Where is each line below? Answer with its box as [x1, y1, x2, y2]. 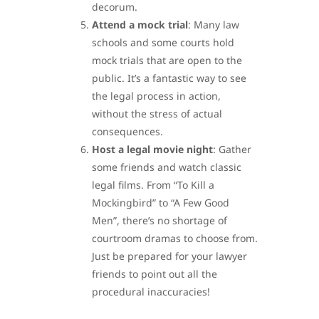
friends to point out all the [92, 266, 217, 281]
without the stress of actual [92, 106, 222, 120]
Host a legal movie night [92, 142, 213, 156]
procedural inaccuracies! [92, 284, 210, 298]
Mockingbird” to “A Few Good [92, 195, 229, 209]
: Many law [188, 17, 239, 31]
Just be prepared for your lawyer [92, 249, 247, 263]
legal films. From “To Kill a [92, 177, 214, 192]
